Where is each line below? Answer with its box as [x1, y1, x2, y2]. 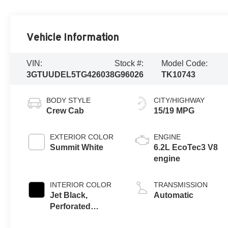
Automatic [154, 191, 194, 200]
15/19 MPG [154, 106, 195, 116]
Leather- [50, 213, 82, 222]
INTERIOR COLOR [50, 181, 112, 189]
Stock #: [115, 59, 144, 68]
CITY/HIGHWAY [154, 96, 205, 105]
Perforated [50, 202, 91, 211]
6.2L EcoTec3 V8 [154, 143, 218, 152]
